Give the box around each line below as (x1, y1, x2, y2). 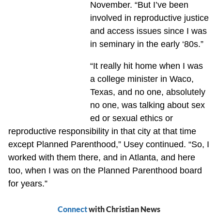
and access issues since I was (90, 26, 207, 36)
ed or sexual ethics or (90, 113, 173, 123)
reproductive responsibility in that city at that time (8, 126, 196, 136)
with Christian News (87, 204, 160, 214)
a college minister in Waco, (90, 74, 194, 84)
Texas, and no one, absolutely (90, 87, 205, 97)
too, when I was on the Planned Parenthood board (8, 165, 202, 175)
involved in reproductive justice (90, 13, 209, 23)
